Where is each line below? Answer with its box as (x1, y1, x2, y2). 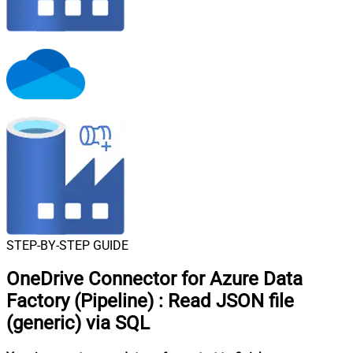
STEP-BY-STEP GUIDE (6, 237, 128, 253)
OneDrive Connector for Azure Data (6, 268, 303, 291)
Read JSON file (168, 290, 294, 313)
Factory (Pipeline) (6, 290, 154, 313)
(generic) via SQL (6, 312, 150, 335)
